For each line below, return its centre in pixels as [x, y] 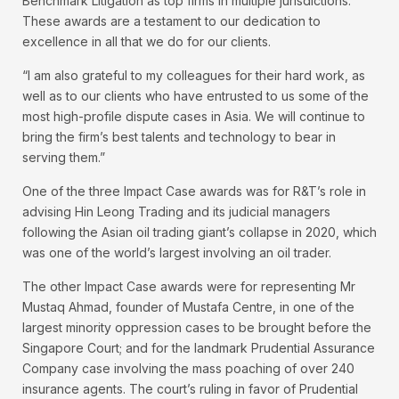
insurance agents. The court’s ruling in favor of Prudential [190, 389]
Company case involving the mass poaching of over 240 [188, 369]
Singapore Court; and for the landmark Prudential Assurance [199, 348]
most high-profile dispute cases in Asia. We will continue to [194, 117]
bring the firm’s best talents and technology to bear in [179, 137]
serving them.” [64, 158]
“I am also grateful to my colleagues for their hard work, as [194, 76]
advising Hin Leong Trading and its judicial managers [176, 212]
